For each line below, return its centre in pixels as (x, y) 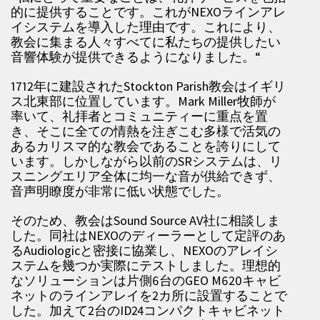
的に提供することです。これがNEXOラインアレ (148, 12)
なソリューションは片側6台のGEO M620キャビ (146, 280)
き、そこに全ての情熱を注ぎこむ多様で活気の (146, 131)
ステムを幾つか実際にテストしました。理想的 (146, 265)
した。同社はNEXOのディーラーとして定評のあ (148, 235)
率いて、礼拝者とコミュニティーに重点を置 (139, 116)
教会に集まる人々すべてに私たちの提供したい (146, 42)
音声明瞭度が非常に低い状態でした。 (120, 191)
